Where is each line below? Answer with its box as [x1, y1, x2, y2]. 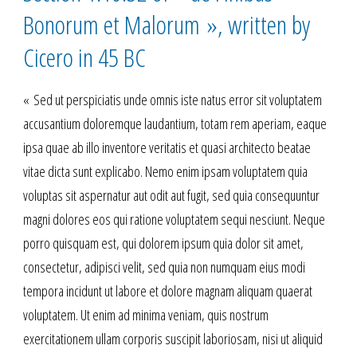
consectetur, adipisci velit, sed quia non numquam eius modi [23, 257, 305, 277]
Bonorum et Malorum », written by [23, 6, 310, 41]
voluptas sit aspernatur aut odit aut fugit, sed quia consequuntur [23, 185, 320, 205]
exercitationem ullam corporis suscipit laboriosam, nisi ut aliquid [23, 328, 323, 348]
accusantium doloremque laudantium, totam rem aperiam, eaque [23, 113, 327, 133]
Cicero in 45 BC [23, 39, 146, 74]
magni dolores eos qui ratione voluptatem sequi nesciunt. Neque [23, 209, 325, 229]
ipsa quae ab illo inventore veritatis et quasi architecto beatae [23, 137, 311, 157]
